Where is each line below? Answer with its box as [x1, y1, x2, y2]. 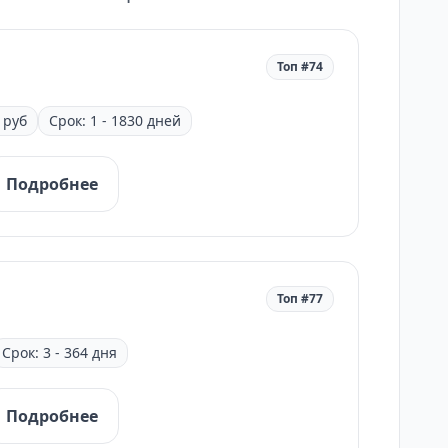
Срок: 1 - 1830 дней [49, 111, 181, 130]
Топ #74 [277, 58, 323, 75]
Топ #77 [277, 290, 323, 307]
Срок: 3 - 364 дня [2, 343, 117, 362]
